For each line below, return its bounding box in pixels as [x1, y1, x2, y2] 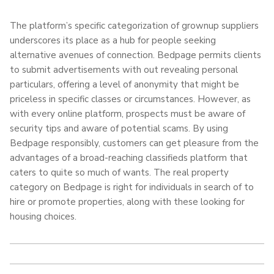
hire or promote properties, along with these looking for [10, 195, 245, 208]
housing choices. [10, 210, 76, 223]
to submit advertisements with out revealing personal [10, 63, 238, 76]
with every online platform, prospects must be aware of [10, 107, 245, 120]
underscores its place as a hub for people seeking [10, 34, 216, 46]
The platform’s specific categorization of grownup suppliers [10, 19, 259, 32]
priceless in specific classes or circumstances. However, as [10, 92, 251, 105]
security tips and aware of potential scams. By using [10, 122, 228, 135]
